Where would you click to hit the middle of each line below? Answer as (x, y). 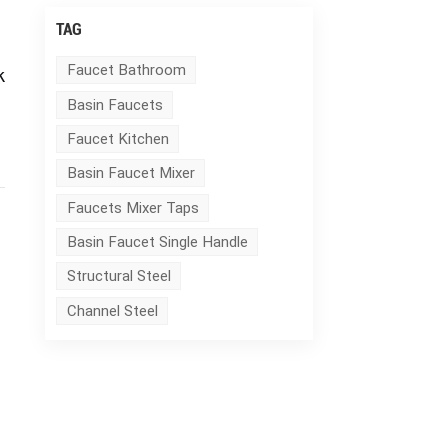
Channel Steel (112, 310)
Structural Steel (118, 276)
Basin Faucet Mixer (130, 173)
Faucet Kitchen (117, 139)
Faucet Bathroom (126, 70)
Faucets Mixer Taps (132, 207)
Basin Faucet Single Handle (157, 241)
